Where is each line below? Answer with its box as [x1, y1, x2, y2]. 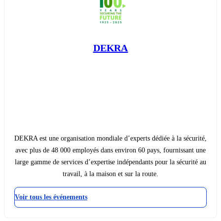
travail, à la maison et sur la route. [63, 170, 158, 178]
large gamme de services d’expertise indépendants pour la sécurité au [14, 158, 207, 166]
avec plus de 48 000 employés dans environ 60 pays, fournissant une [15, 147, 206, 154]
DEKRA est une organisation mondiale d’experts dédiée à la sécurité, [14, 135, 207, 143]
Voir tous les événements [15, 193, 87, 201]
